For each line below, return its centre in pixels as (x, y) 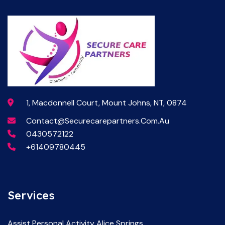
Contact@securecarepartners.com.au (98, 121)
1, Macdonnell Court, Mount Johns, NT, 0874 (106, 102)
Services (31, 195)
